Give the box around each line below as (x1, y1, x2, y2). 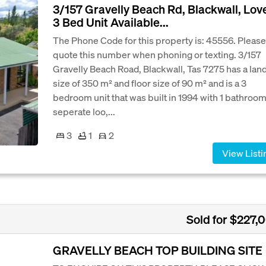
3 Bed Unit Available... (53, 14, 169, 30)
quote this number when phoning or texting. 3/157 (53, 48, 261, 61)
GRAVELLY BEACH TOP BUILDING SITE (53, 242, 262, 258)
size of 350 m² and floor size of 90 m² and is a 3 (53, 77, 246, 89)
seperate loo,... (53, 105, 115, 118)
